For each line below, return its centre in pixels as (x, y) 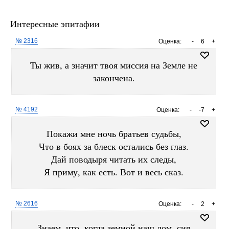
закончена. (114, 78)
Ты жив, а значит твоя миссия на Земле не (114, 65)
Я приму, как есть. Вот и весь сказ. (114, 172)
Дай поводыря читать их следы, (114, 159)
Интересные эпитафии (55, 24)
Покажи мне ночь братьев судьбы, (114, 133)
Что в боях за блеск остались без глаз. (114, 146)
